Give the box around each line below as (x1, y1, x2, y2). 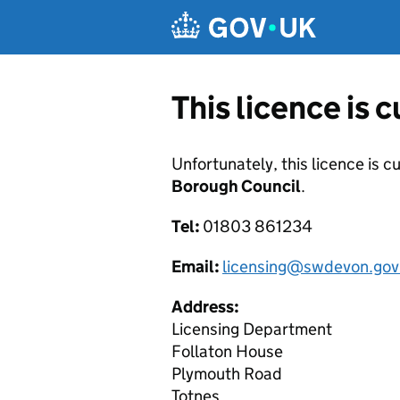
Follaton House (171, 341, 283, 362)
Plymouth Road (171, 363, 282, 384)
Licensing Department (171, 319, 332, 339)
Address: (171, 296, 239, 317)
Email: (171, 256, 222, 277)
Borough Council (171, 176, 301, 196)
